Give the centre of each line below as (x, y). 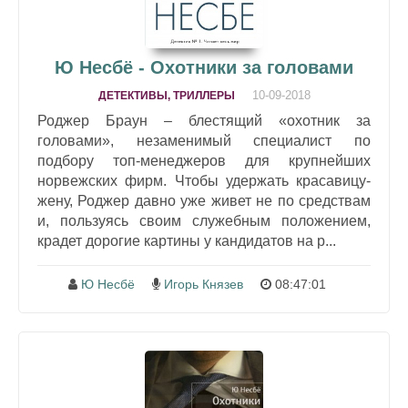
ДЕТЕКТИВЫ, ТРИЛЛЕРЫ (166, 96)
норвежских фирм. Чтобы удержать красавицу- (204, 181)
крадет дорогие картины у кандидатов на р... (187, 241)
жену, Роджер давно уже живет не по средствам (204, 201)
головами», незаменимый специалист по (204, 141)
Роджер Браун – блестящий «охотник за (204, 121)
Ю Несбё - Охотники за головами (204, 68)
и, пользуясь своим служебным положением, (204, 221)
